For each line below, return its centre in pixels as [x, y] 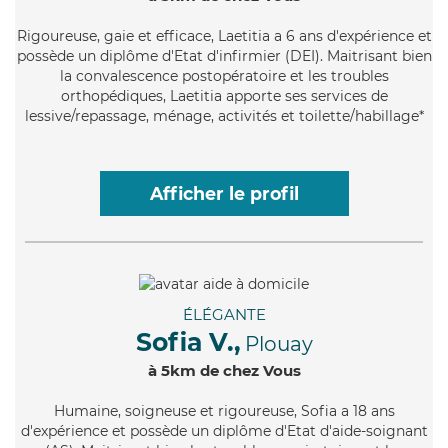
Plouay [278, 343]
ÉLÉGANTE [224, 314]
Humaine [85, 410]
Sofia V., [188, 341]
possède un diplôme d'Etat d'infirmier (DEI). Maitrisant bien [224, 55]
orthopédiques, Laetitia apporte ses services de [224, 95]
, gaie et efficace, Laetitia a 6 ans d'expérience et [264, 35]
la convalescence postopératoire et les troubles [224, 75]
